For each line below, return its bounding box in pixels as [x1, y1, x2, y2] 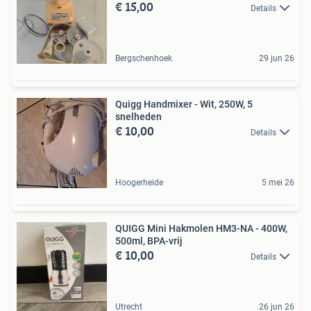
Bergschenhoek [115, 53, 172, 63]
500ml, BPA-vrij [115, 235, 183, 246]
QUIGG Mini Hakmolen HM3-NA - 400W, [115, 222, 287, 234]
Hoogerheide [115, 177, 163, 187]
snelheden [115, 110, 162, 122]
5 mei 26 [262, 177, 294, 187]
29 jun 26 [259, 53, 294, 63]
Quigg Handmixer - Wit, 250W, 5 [115, 98, 253, 110]
